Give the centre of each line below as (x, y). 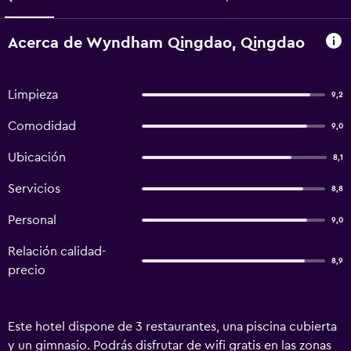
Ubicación (37, 157)
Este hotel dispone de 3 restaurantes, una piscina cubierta (172, 327)
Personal (32, 220)
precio (27, 270)
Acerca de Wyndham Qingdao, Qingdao (156, 43)
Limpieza (33, 95)
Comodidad (42, 126)
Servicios (34, 189)
